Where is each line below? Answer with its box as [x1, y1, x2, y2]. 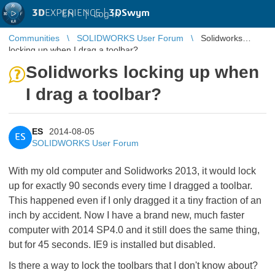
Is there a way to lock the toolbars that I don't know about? [9, 260, 258, 271]
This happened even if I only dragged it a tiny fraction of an [9, 195, 261, 206]
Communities [9, 33, 60, 43]
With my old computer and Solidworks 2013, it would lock [9, 166, 256, 176]
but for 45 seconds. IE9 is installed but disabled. [9, 239, 215, 250]
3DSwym [109, 8, 150, 18]
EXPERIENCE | [45, 8, 109, 18]
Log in [93, 9, 120, 19]
